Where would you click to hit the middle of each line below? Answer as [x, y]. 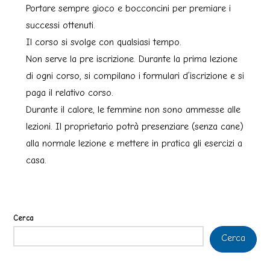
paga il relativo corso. [69, 93]
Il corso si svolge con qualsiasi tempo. [103, 42]
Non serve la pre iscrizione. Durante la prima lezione [131, 59]
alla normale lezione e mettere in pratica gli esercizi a [134, 144]
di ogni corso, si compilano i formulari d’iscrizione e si [135, 76]
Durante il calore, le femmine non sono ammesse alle [133, 110]
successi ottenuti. [60, 26]
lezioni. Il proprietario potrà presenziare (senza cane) [134, 127]
